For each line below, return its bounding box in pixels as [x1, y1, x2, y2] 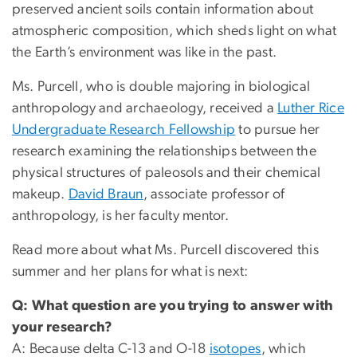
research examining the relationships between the [12, 144, 316, 159]
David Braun [69, 187, 143, 202]
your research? [12, 320, 113, 335]
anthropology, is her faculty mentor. [12, 209, 229, 224]
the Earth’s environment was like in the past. [12, 45, 277, 61]
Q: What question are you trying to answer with [12, 299, 334, 314]
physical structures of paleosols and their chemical [12, 166, 321, 181]
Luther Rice [277, 101, 344, 116]
